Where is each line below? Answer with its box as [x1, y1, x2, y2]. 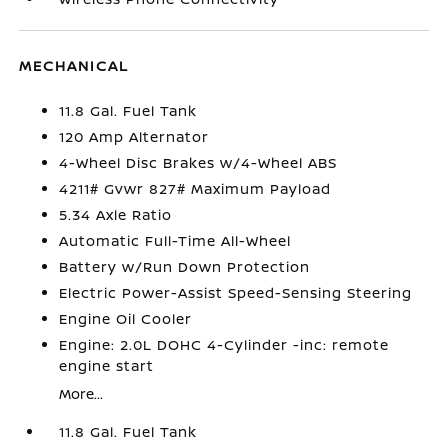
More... [59, 384, 104, 403]
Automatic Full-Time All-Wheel [59, 231, 292, 250]
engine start [59, 356, 155, 375]
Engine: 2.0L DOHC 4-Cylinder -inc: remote [59, 335, 390, 354]
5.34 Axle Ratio [59, 205, 173, 224]
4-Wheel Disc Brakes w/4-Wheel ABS [59, 153, 338, 172]
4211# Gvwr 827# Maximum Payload [59, 179, 332, 198]
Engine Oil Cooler [59, 309, 193, 328]
